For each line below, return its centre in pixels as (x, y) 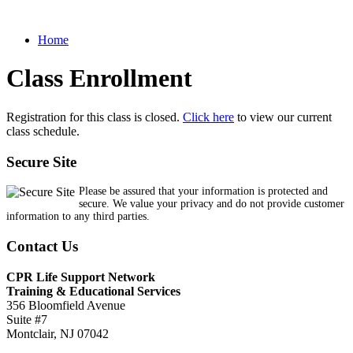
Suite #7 (27, 319)
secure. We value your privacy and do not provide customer (212, 204)
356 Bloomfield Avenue (66, 305)
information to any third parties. (78, 217)
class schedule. (43, 131)
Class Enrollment (99, 78)
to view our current (283, 117)
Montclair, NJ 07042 (58, 333)
